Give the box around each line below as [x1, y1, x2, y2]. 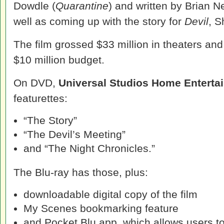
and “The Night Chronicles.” [23, 142, 155, 154]
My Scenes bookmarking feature [23, 202, 178, 214]
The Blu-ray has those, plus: [13, 166, 148, 178]
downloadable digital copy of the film [23, 188, 197, 200]
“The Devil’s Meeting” [23, 128, 125, 140]
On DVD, [13, 77, 58, 88]
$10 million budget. [13, 54, 104, 65]
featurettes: [13, 92, 67, 104]
